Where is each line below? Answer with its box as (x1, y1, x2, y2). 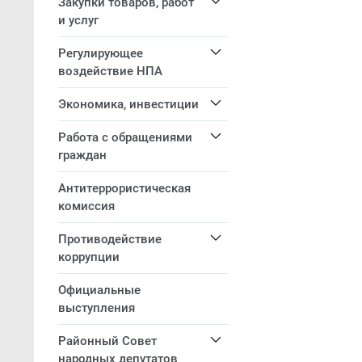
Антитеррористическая (58, 181, 191, 196)
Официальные (58, 283, 141, 297)
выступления (58, 301, 135, 315)
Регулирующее (58, 46, 143, 61)
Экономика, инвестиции (58, 97, 199, 112)
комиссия (58, 199, 115, 213)
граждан (58, 148, 107, 162)
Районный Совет (58, 334, 157, 348)
